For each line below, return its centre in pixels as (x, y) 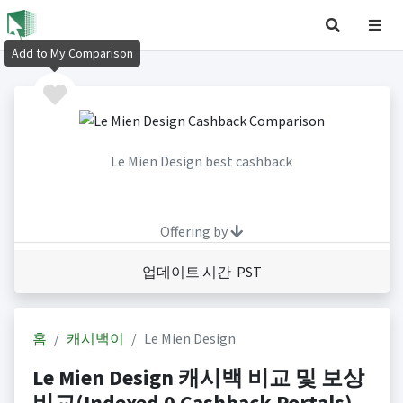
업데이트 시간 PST (201, 272)
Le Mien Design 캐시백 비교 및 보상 (198, 378)
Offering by (195, 232)
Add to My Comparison (72, 54)
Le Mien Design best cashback (201, 161)
